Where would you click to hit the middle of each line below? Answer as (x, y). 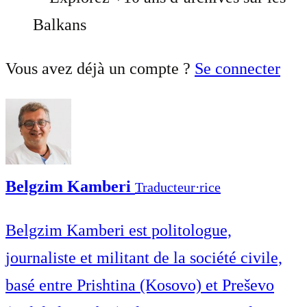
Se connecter (237, 68)
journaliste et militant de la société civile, (144, 257)
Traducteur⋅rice (178, 187)
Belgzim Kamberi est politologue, (119, 230)
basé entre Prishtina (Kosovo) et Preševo (140, 285)
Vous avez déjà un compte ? (100, 68)
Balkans (60, 24)
